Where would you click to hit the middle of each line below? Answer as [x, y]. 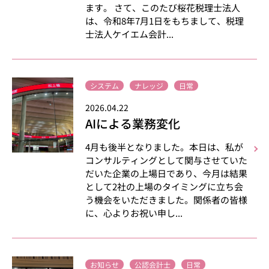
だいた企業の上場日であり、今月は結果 [167, 173]
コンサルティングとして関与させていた [167, 160]
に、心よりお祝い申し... [134, 213]
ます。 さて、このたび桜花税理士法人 [163, 8]
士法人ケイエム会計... [130, 34]
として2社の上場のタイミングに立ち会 [165, 186]
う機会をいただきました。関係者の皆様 [167, 200]
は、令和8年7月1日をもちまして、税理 [165, 21]
